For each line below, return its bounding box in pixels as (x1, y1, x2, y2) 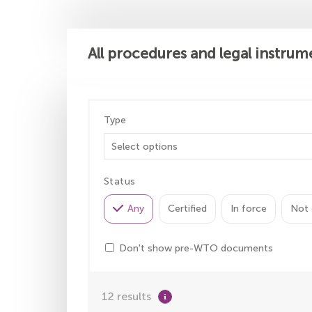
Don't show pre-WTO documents (119, 242, 273, 255)
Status (104, 175, 136, 187)
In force (231, 202, 267, 214)
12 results (102, 290, 151, 304)
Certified (168, 202, 207, 214)
